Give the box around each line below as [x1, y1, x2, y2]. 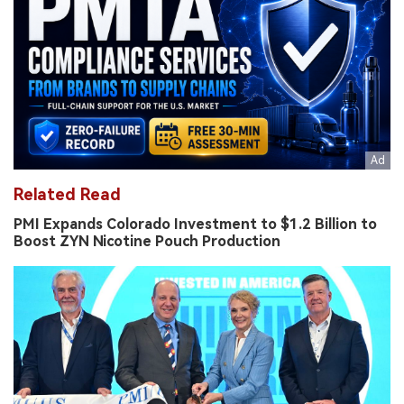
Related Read [14, 184, 121, 204]
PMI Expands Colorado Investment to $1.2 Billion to [14, 215, 377, 233]
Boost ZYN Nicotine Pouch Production [14, 232, 280, 250]
